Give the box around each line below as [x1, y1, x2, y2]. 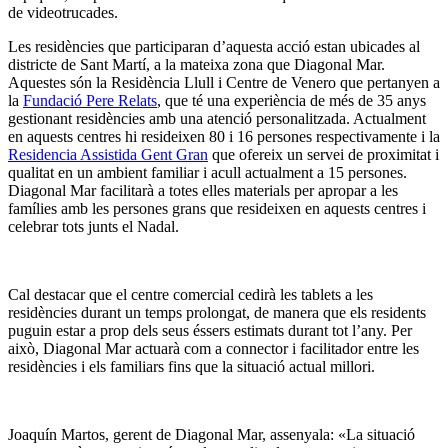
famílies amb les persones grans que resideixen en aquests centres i [8, 200, 426, 218]
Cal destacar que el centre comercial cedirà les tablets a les [8, 286, 373, 304]
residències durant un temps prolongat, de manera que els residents [8, 304, 426, 322]
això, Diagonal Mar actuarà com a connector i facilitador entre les [8, 340, 419, 358]
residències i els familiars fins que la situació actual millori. [8, 358, 375, 376]
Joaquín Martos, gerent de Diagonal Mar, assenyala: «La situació [8, 426, 415, 444]
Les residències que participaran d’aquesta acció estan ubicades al [8, 38, 420, 56]
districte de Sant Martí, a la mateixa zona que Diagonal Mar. [8, 56, 385, 74]
